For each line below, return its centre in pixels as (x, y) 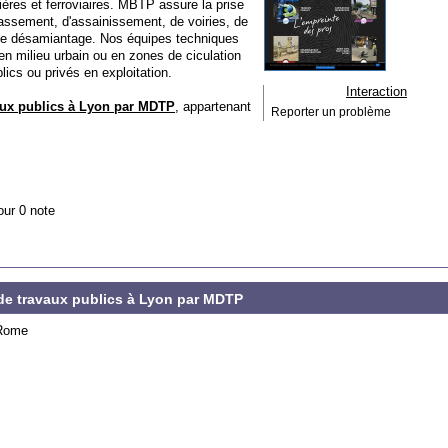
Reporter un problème (331, 112)
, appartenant (213, 106)
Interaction (376, 91)
